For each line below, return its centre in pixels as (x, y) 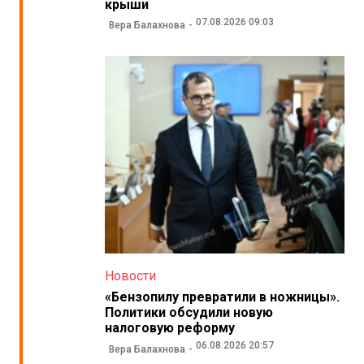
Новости (130, 276)
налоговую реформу (169, 328)
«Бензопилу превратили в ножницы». (222, 297)
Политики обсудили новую (188, 313)
